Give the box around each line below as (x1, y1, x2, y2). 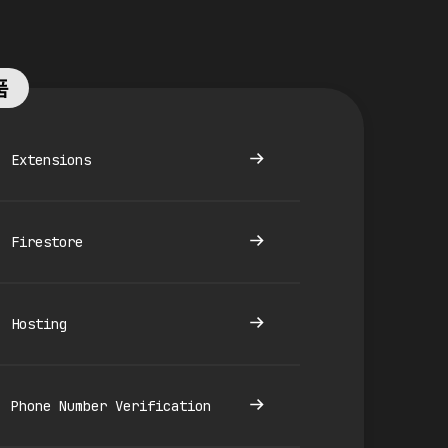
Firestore (10, 232, 83, 251)
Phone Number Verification (10, 396, 211, 415)
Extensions (10, 150, 91, 169)
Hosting (10, 314, 67, 333)
